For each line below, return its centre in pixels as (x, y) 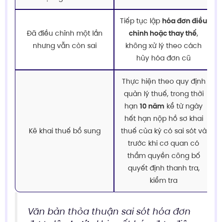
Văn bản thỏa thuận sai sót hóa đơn (109, 212)
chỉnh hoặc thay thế (163, 33)
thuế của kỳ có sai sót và (164, 131)
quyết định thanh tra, (164, 168)
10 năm (152, 106)
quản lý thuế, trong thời (164, 93)
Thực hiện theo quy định (164, 81)
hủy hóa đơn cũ (164, 58)
